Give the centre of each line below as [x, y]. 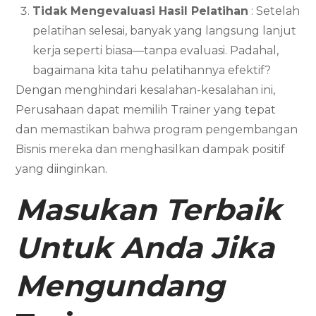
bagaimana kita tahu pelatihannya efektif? [152, 70]
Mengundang [120, 285]
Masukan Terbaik [149, 209]
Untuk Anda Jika [145, 247]
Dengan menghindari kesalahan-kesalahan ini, [146, 90]
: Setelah [274, 11]
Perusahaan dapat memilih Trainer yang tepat [146, 109]
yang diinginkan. [62, 169]
